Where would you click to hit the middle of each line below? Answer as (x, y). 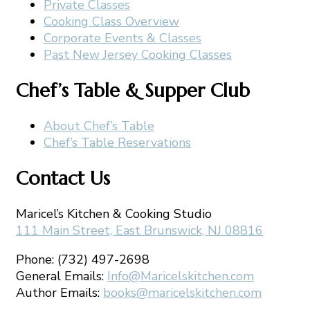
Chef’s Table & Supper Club (133, 90)
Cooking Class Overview (111, 22)
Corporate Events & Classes (122, 38)
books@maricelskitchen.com (182, 292)
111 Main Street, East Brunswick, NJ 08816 (139, 230)
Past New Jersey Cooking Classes (138, 55)
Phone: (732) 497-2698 (83, 259)
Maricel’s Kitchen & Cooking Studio (114, 213)
